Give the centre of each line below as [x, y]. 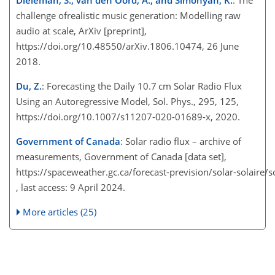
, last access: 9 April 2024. [73, 187]
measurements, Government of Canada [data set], [121, 156]
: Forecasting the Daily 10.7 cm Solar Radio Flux [142, 86]
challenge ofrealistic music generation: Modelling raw [128, 15]
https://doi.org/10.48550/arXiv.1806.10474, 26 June [127, 46]
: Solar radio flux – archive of [181, 141]
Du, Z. [29, 86]
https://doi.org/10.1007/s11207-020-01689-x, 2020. [130, 116]
